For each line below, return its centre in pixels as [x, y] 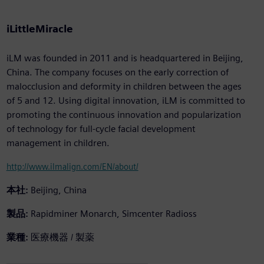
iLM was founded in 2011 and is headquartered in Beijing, [125, 58]
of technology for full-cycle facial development [101, 129]
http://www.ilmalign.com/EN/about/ [72, 167]
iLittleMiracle [39, 29]
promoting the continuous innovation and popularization [123, 115]
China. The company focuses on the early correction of [117, 72]
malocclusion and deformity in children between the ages [124, 87]
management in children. [58, 143]
